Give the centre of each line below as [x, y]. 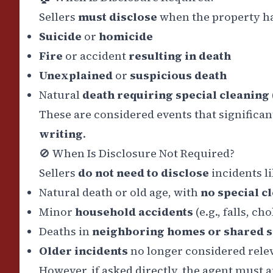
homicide [125, 37]
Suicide [60, 37]
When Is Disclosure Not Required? [142, 154]
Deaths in [66, 232]
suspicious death [178, 76]
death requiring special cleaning [175, 95]
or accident [97, 56]
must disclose [118, 17]
